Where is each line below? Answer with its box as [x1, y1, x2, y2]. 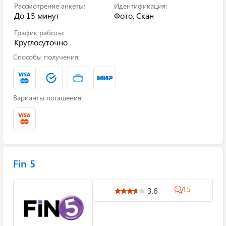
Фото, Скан [114, 10, 154, 21]
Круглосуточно [14, 37, 68, 47]
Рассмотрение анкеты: [14, 1, 85, 11]
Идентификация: [114, 1, 167, 11]
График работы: [14, 28, 65, 37]
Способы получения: [13, 52, 80, 62]
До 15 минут [14, 10, 60, 21]
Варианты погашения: [13, 93, 83, 102]
